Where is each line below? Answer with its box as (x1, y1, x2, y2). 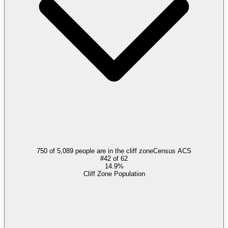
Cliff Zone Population (83, 169, 145, 178)
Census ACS (153, 147, 191, 155)
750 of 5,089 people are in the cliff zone (37, 147, 153, 155)
